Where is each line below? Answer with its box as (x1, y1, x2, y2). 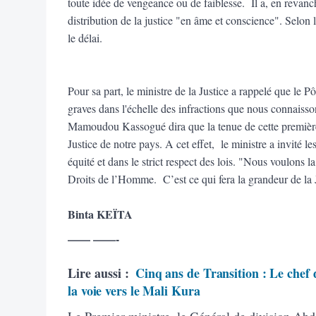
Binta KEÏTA (68, 205, 133, 222)
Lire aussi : (68, 263, 129, 282)
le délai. (68, 30, 109, 45)
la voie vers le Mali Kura (68, 281, 200, 300)
